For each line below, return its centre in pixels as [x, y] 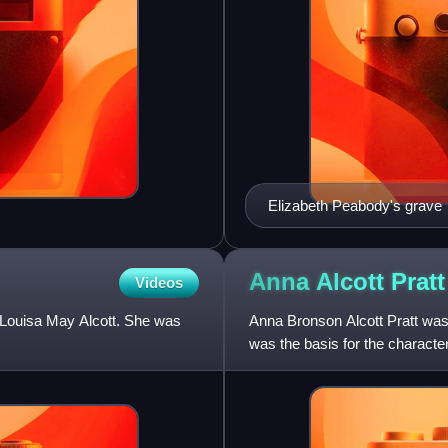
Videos [159, 282]
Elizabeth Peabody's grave [355, 205]
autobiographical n [308, 366]
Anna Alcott [320, 282]
